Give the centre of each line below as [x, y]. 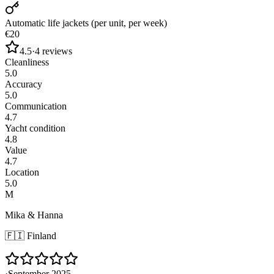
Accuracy [24, 84]
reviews [57, 51]
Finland [42, 235]
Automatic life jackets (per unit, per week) [86, 23]
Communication [36, 106]
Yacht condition [35, 128]
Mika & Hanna [34, 215]
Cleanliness [27, 62]
